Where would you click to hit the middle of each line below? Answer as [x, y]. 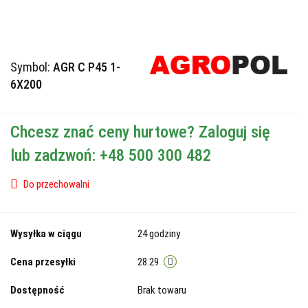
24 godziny [159, 233]
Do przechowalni [56, 184]
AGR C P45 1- [87, 67]
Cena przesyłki [43, 262]
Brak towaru [163, 290]
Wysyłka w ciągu [46, 233]
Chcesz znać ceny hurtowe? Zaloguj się [140, 132]
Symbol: [32, 67]
